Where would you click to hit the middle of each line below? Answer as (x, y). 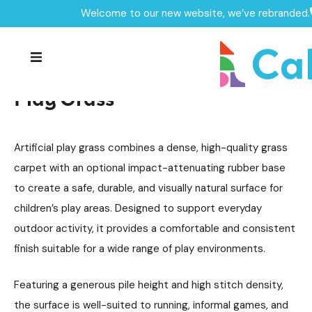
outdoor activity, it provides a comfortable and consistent (155, 228)
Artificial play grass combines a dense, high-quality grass (151, 148)
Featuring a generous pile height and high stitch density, (149, 284)
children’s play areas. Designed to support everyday (138, 208)
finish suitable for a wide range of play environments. (140, 249)
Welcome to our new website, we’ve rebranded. (195, 13)
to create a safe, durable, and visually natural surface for (148, 188)
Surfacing (133, 20)
